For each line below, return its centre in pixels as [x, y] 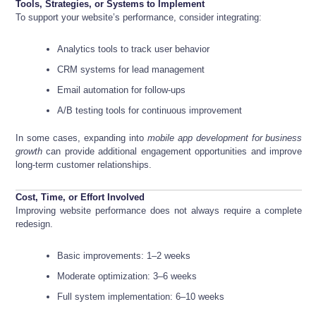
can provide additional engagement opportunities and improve [172, 151]
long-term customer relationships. [84, 164]
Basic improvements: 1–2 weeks [124, 255]
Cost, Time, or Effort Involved [80, 197]
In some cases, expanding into [81, 138]
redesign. [34, 224]
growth [29, 151]
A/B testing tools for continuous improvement [150, 111]
